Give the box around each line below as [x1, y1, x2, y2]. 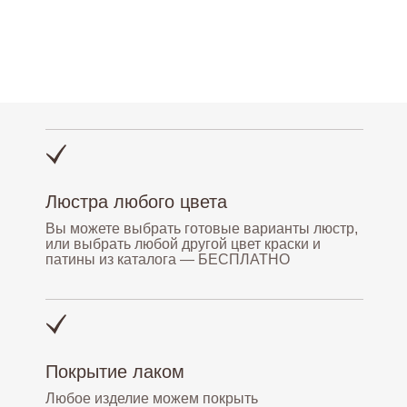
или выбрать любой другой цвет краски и [45, 236, 321, 252]
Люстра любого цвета [45, 192, 227, 212]
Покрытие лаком [45, 362, 184, 382]
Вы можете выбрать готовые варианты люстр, [45, 221, 358, 236]
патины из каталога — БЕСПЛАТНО [45, 252, 290, 267]
